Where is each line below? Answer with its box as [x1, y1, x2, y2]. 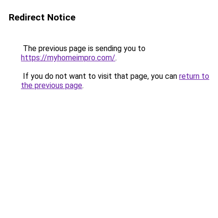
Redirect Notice [9, 12, 75, 23]
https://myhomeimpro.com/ [21, 53, 115, 62]
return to [179, 72, 209, 81]
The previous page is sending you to [21, 44, 145, 53]
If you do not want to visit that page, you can [21, 72, 179, 81]
